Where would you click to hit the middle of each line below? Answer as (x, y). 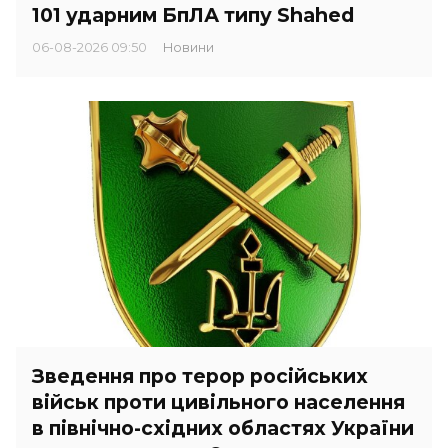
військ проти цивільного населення (218, 401)
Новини (193, 47)
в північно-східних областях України (223, 427)
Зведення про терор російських (200, 375)
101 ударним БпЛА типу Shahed (193, 14)
